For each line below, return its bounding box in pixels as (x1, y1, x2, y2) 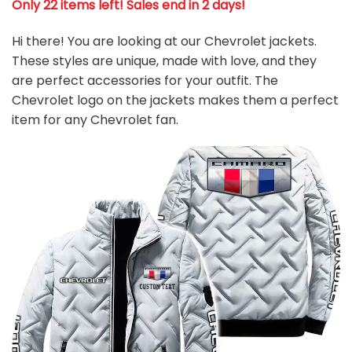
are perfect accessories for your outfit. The (12, 71, 278, 90)
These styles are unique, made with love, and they (12, 52, 317, 71)
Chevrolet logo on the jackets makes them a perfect (12, 91, 339, 110)
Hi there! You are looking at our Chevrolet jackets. (12, 32, 317, 51)
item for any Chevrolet (12, 111, 152, 130)
